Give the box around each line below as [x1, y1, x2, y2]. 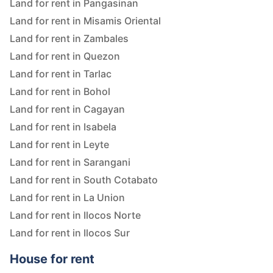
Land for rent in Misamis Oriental [10, 15, 161, 27]
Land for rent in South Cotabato [10, 174, 158, 186]
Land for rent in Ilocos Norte [10, 209, 141, 222]
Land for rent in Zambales [10, 32, 129, 45]
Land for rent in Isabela [10, 121, 116, 133]
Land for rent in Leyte [10, 138, 109, 151]
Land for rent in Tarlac [10, 68, 112, 80]
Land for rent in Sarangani [10, 156, 130, 169]
